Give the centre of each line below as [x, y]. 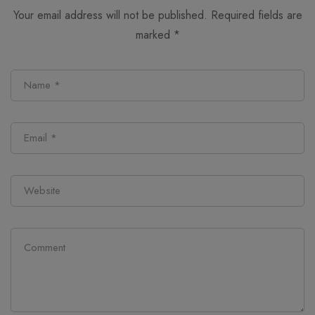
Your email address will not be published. [110, 15]
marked [154, 35]
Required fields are [256, 15]
